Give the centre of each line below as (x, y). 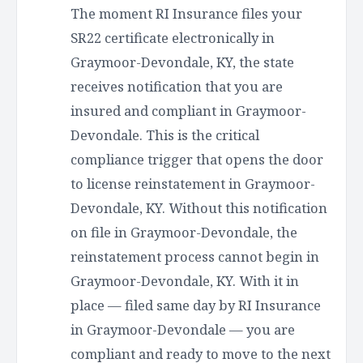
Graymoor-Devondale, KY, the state (182, 62)
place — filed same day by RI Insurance (196, 305)
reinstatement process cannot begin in (195, 256)
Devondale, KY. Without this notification (199, 207)
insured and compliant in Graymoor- (188, 110)
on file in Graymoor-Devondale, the (184, 232)
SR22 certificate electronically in (173, 37)
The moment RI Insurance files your (186, 13)
